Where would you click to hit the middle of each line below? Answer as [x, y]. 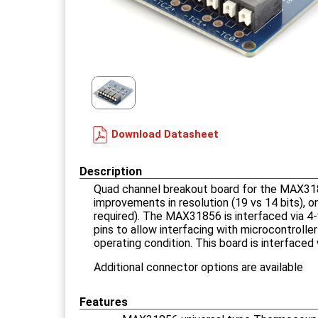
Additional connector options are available [198, 267]
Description [111, 171]
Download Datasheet [165, 134]
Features [104, 302]
